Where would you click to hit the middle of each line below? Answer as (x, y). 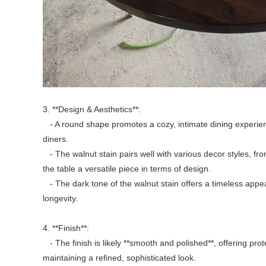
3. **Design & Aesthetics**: (92, 110)
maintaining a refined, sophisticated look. (119, 258)
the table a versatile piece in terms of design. (127, 169)
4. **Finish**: (66, 228)
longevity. (60, 199)
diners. (56, 139)
